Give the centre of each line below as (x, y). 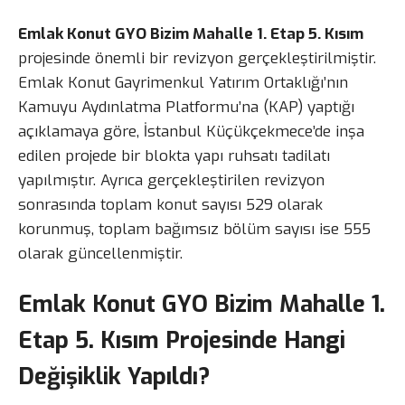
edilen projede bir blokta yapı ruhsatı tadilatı (174, 155)
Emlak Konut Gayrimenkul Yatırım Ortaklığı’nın (183, 82)
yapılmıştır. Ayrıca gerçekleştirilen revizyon (171, 180)
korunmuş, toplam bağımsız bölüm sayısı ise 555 (194, 229)
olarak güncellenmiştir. (100, 253)
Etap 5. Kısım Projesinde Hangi (182, 339)
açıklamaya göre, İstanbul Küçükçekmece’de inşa (191, 131)
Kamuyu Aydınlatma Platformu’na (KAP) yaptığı (186, 107)
